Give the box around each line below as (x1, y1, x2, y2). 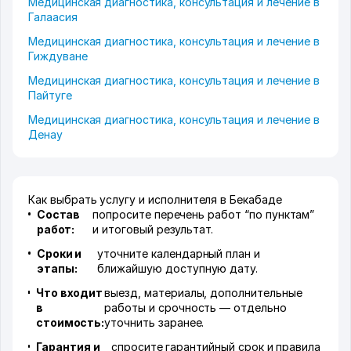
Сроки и (36, 247, 82, 260)
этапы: (36, 262, 78, 275)
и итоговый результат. (92, 223, 214, 236)
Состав (36, 208, 81, 221)
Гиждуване (28, 49, 88, 63)
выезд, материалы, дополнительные (104, 286, 302, 299)
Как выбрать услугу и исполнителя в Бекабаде (28, 193, 282, 206)
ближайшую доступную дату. (97, 262, 259, 275)
